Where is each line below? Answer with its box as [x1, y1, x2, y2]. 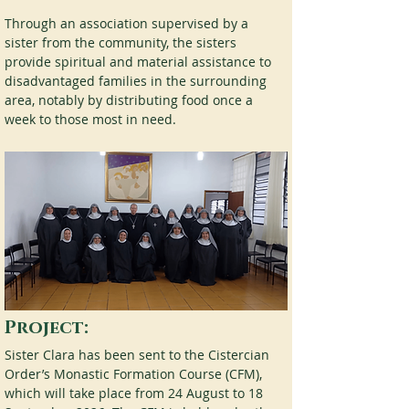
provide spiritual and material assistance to [5, 53, 275, 70]
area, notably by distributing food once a [5, 91, 257, 109]
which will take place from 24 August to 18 [5, 384, 267, 403]
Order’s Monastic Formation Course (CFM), [5, 365, 266, 383]
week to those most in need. [5, 110, 176, 128]
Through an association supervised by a [5, 15, 252, 32]
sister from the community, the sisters [5, 34, 240, 51]
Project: [5, 316, 89, 341]
